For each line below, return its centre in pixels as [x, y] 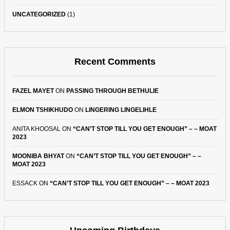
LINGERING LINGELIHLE [121, 110]
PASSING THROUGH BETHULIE [112, 91]
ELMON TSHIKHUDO [43, 110]
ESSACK [25, 183]
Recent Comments [115, 62]
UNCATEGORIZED [39, 14]
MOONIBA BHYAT [38, 156]
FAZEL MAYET [33, 91]
